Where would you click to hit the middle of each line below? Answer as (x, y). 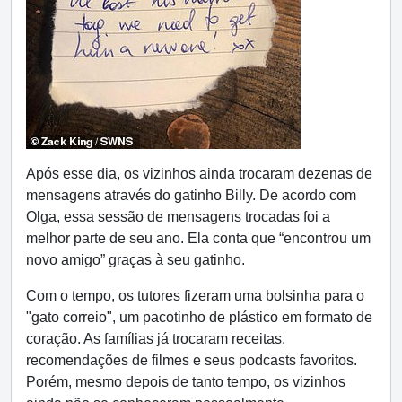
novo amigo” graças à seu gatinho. (135, 260)
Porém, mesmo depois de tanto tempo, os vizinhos (186, 382)
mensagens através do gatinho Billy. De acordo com (191, 195)
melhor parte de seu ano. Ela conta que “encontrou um (198, 238)
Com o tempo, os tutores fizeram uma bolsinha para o (195, 296)
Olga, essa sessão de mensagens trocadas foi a (178, 217)
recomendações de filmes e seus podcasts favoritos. (192, 360)
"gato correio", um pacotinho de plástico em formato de (199, 317)
